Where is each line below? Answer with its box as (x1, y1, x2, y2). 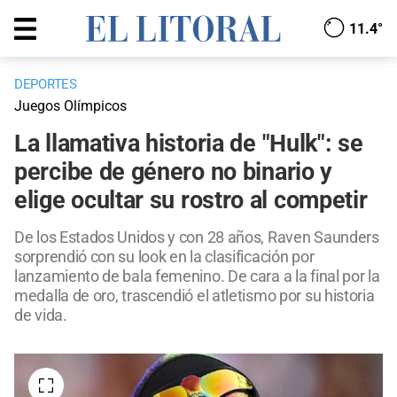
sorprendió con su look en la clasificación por (14, 247, 315, 267)
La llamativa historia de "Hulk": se (14, 129, 363, 159)
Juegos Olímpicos (14, 97, 127, 115)
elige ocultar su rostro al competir (14, 186, 368, 215)
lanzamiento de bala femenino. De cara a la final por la (14, 267, 380, 286)
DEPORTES (14, 76, 77, 93)
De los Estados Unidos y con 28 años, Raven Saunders (14, 228, 379, 247)
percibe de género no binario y (14, 158, 333, 187)
